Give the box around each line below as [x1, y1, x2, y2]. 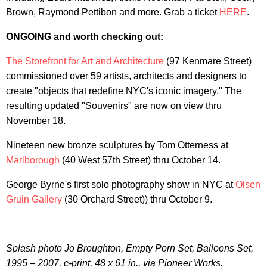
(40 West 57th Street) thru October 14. [60, 155, 221, 166]
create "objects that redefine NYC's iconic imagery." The [6, 86, 241, 97]
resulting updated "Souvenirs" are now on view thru [6, 101, 222, 111]
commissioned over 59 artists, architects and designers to [6, 71, 247, 82]
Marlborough [6, 155, 60, 166]
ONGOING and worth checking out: [6, 32, 163, 42]
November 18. [6, 116, 66, 126]
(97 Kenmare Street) [164, 56, 252, 67]
